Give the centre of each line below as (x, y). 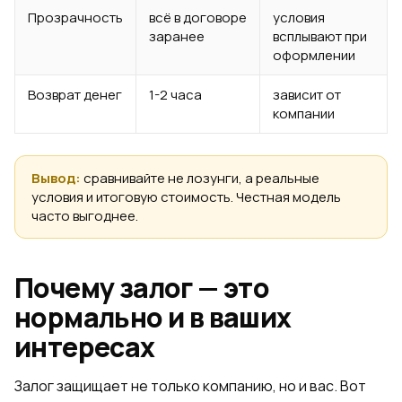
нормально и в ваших (153, 317)
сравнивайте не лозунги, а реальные (200, 178)
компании (304, 114)
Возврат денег (75, 95)
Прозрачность (75, 17)
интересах (85, 347)
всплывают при (320, 36)
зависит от (307, 95)
